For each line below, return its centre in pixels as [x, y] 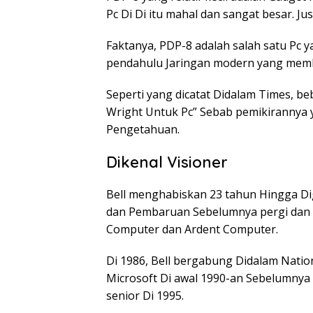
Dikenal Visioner [167, 162]
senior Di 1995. [145, 296]
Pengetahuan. [143, 129]
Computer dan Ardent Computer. [192, 229]
